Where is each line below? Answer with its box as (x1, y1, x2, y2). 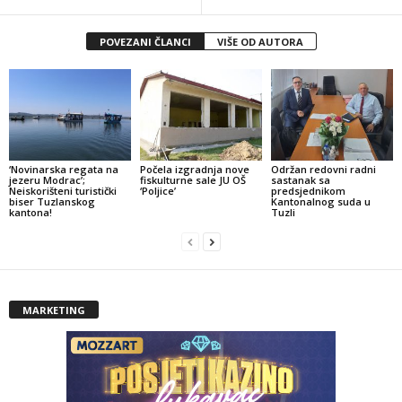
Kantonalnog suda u (270, 194, 371, 208)
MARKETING (22, 302, 85, 317)
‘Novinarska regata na (9, 162, 118, 176)
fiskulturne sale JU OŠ (139, 172, 246, 187)
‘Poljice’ (139, 183, 176, 197)
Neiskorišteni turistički (9, 183, 117, 197)
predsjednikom (270, 183, 345, 197)
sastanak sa (270, 172, 330, 187)
